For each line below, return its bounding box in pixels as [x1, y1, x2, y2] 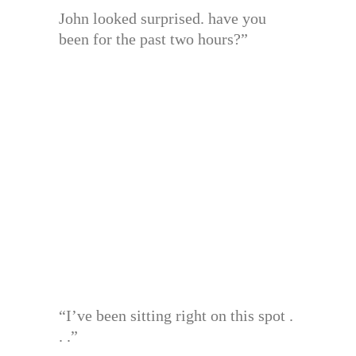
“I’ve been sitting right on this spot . [59, 307, 293, 325]
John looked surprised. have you [59, 10, 266, 28]
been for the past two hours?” [59, 30, 248, 48]
